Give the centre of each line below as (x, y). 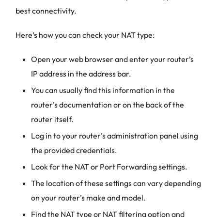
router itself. (52, 119)
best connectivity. (46, 11)
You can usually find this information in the (103, 90)
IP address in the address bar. (81, 74)
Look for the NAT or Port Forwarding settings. (109, 167)
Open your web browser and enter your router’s (112, 59)
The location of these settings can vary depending (116, 183)
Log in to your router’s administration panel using (115, 136)
